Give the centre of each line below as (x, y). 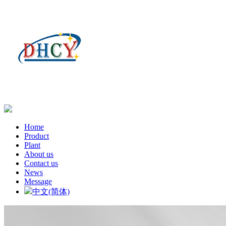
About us (39, 154)
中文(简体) (51, 191)
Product (37, 136)
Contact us (41, 163)
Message (38, 181)
